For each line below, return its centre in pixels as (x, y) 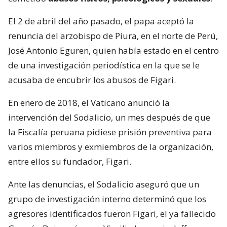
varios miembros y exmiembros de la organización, (111, 146)
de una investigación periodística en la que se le (104, 65)
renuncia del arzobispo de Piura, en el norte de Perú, (113, 35)
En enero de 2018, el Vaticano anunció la (89, 102)
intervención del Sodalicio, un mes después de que (109, 117)
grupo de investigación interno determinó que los (107, 199)
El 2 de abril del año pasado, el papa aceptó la (101, 21)
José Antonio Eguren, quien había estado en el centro (113, 50)
